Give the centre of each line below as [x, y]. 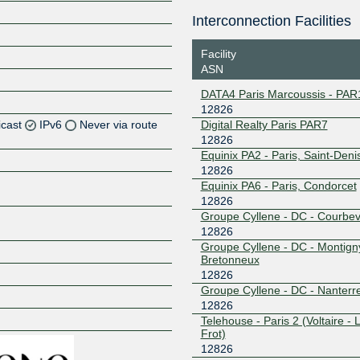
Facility [218, 53]
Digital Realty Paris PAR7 [264, 124]
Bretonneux [230, 259]
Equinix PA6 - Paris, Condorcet [278, 185]
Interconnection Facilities [271, 21]
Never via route [119, 124]
